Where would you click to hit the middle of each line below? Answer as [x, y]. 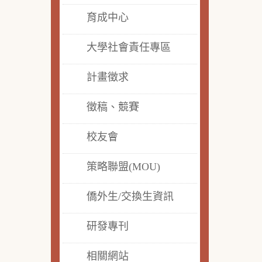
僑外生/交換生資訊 [130, 196]
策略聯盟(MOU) [123, 167]
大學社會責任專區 [129, 47]
